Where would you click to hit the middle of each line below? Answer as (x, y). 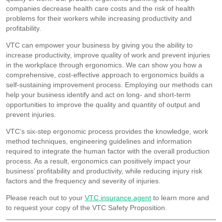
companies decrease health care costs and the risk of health (100, 8)
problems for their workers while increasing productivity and (99, 18)
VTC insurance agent (118, 197)
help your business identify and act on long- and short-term (98, 94)
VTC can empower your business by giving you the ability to (99, 45)
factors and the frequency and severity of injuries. (83, 181)
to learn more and (180, 197)
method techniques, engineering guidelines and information (99, 141)
